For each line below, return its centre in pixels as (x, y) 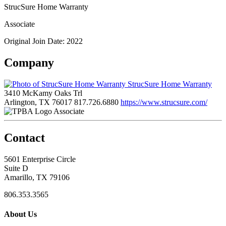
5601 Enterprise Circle (40, 159)
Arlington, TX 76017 (38, 102)
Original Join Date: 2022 (43, 41)
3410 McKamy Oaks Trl (43, 93)
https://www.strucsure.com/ (164, 102)
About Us (20, 214)
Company (29, 62)
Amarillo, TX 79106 (37, 177)
